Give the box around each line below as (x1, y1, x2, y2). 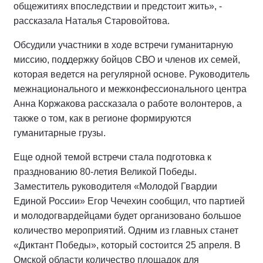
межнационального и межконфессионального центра (14, 84, 247, 95)
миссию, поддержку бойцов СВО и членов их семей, (14, 55, 240, 65)
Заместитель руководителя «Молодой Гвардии (14, 181, 217, 192)
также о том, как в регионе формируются (14, 113, 191, 124)
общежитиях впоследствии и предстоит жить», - (14, 1, 222, 12)
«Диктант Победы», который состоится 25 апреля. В (14, 240, 241, 251)
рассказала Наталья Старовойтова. (14, 16, 172, 26)
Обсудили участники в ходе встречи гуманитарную (14, 40, 233, 50)
